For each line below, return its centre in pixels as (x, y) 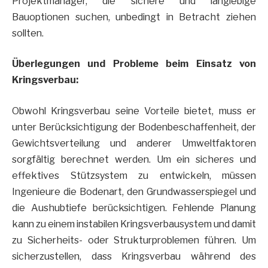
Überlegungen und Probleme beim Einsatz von (134, 64)
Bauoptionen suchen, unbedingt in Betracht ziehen (134, 17)
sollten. (28, 33)
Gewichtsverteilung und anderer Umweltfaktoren (134, 144)
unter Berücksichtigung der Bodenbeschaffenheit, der (134, 127)
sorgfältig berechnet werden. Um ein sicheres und (134, 160)
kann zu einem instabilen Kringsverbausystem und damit (134, 224)
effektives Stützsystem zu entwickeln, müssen (134, 176)
